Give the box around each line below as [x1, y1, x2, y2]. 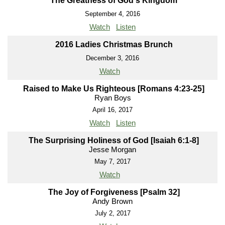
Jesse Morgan [89, 145, 136, 154]
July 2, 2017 [94, 209, 131, 217]
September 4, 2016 [85, 10, 140, 18]
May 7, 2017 [94, 158, 131, 166]
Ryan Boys [94, 93, 131, 102]
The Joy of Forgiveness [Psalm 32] [48, 188, 180, 197]
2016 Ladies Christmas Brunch [55, 40, 173, 49]
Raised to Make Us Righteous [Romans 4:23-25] [23, 84, 204, 93]
